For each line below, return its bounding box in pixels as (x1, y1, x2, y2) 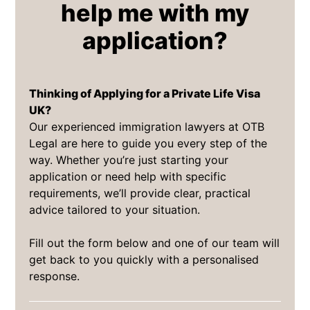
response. (29, 268, 80, 283)
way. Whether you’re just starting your (29, 152, 229, 167)
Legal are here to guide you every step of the (29, 136, 268, 150)
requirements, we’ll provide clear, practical (29, 185, 251, 200)
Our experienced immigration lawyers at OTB (29, 119, 265, 134)
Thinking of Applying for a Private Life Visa (29, 86, 261, 100)
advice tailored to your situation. (29, 202, 201, 217)
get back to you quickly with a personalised (29, 252, 259, 266)
